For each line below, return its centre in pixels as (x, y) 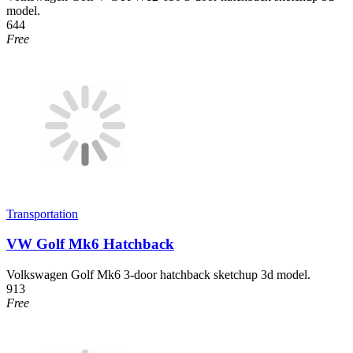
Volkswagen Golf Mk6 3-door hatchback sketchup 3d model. (158, 275)
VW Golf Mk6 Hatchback (90, 244)
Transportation (42, 214)
